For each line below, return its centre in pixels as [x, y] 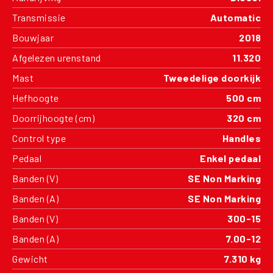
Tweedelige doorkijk [212, 77]
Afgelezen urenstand [57, 57]
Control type [39, 138]
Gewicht [30, 258]
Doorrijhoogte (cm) [53, 118]
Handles [241, 138]
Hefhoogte [36, 97]
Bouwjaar [33, 37]
